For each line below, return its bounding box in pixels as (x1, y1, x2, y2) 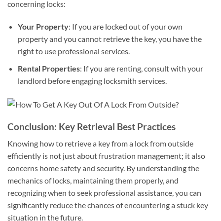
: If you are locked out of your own (68, 22, 183, 32)
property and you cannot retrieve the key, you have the (17, 34, 202, 44)
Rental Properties (17, 63, 80, 73)
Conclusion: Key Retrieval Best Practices (7, 120, 176, 132)
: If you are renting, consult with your (79, 63, 203, 73)
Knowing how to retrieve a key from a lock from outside (7, 139, 193, 148)
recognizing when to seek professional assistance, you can (7, 188, 201, 198)
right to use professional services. (17, 46, 130, 56)
